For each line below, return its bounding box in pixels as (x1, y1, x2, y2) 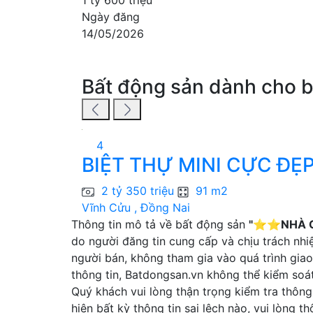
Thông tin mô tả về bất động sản (71, 217, 249, 232)
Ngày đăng (82, 9, 140, 24)
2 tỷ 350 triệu (101, 184, 177, 198)
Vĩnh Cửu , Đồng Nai (82, 201, 190, 215)
